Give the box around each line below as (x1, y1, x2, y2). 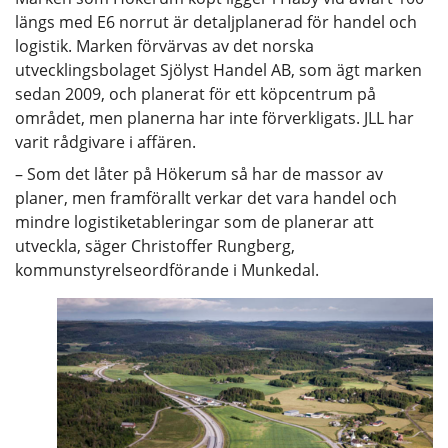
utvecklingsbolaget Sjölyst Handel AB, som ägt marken (15, 58, 422, 81)
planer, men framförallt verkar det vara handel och (15, 186, 397, 209)
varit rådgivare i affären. (15, 130, 196, 153)
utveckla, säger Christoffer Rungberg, (15, 234, 295, 257)
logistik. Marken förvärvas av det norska (15, 34, 314, 57)
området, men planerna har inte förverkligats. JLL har (15, 106, 414, 129)
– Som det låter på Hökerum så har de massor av (15, 162, 383, 185)
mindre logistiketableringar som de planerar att (15, 210, 374, 233)
